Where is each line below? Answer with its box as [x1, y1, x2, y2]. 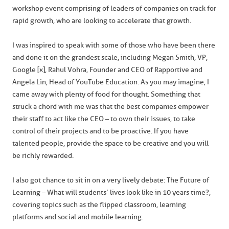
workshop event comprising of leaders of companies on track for [12, 4, 216, 13]
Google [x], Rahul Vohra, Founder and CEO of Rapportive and [12, 65, 202, 74]
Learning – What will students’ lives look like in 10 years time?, [12, 188, 211, 197]
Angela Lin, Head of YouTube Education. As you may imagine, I [12, 78, 209, 86]
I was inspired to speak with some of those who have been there [12, 41, 215, 50]
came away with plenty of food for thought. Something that [12, 90, 200, 99]
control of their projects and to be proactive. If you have [12, 127, 189, 135]
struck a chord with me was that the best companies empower [12, 102, 209, 111]
